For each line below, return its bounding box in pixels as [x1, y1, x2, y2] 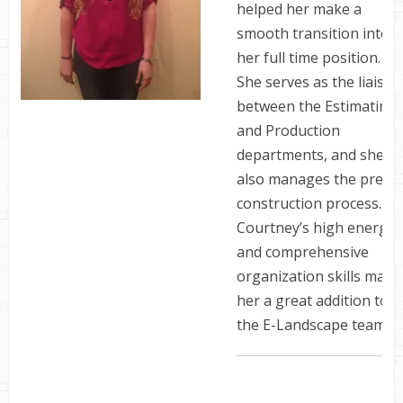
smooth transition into [236, 23, 390, 43]
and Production [236, 121, 340, 140]
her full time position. [236, 48, 381, 67]
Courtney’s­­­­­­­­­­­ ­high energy [236, 218, 395, 237]
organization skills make [236, 266, 401, 286]
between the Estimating [236, 96, 397, 116]
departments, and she [236, 145, 384, 165]
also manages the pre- [236, 169, 389, 189]
